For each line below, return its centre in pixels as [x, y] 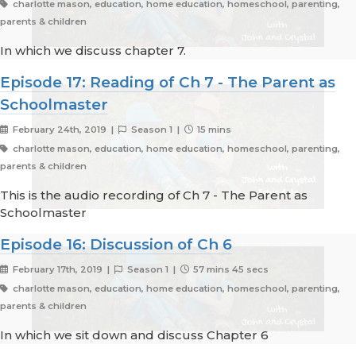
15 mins [213, 130]
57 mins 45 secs [230, 270]
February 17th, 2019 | [62, 270]
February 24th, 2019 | [64, 130]
